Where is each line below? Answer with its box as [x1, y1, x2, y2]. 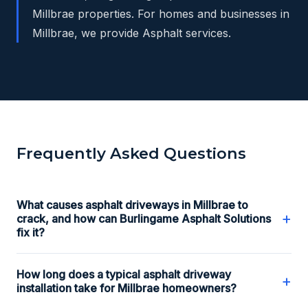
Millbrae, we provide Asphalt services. [32, 25, 231, 40]
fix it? [16, 225, 45, 239]
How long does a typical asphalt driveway [16, 267, 231, 281]
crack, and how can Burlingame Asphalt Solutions [16, 211, 271, 225]
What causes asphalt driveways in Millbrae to [16, 197, 248, 212]
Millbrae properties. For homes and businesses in [32, 6, 289, 21]
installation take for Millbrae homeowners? [16, 280, 236, 295]
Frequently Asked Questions [16, 143, 246, 163]
